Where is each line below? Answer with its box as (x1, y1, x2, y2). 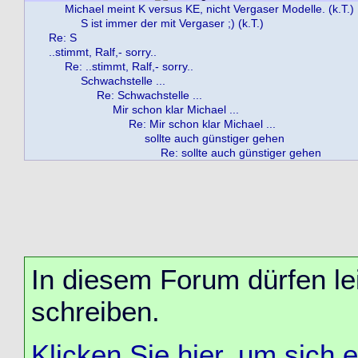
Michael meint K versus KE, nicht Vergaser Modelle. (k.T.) (65, 2, 354, 15)
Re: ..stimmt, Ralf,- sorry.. (65, 59, 193, 73)
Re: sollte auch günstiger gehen (161, 145, 321, 159)
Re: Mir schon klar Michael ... (129, 117, 276, 130)
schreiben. (31, 295, 160, 327)
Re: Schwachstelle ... (97, 88, 202, 101)
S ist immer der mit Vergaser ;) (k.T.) (81, 16, 264, 30)
